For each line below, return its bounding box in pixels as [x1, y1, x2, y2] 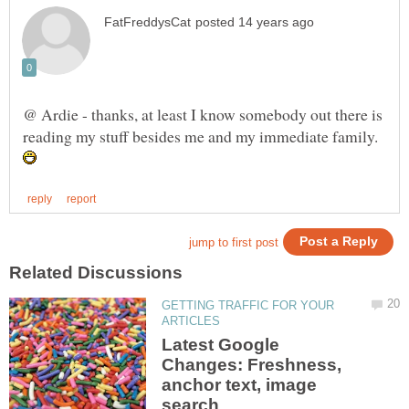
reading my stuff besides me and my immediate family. [23, 125, 378, 148]
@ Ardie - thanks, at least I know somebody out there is [23, 103, 383, 126]
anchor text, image [162, 374, 318, 394]
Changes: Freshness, [162, 354, 342, 374]
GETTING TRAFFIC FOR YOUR [162, 299, 335, 313]
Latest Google [162, 334, 280, 354]
